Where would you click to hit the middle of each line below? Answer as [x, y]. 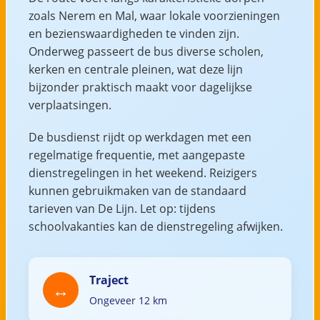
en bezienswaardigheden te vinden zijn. [134, 33]
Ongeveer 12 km [128, 300]
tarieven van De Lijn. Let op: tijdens [122, 208]
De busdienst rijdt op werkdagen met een [140, 137]
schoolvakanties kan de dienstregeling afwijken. [155, 226]
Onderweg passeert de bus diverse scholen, [146, 51]
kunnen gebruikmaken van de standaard [137, 190]
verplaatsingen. [70, 105]
